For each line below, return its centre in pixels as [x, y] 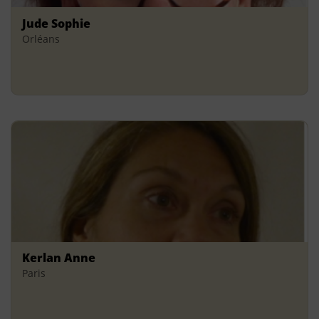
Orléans [41, 38]
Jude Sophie [56, 23]
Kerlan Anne [59, 258]
